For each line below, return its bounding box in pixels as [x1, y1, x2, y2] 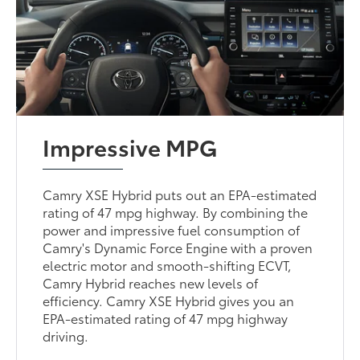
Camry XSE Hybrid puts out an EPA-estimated [43, 185, 317, 204]
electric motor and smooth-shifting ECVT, [43, 256, 292, 275]
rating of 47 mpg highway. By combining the [43, 202, 309, 222]
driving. [43, 326, 89, 346]
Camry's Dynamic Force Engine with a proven [43, 238, 313, 257]
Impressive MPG [43, 130, 218, 163]
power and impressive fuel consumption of [43, 220, 301, 239]
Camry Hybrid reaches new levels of [43, 273, 259, 292]
